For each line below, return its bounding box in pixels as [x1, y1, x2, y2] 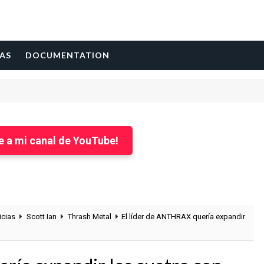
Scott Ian [27, 212, 57, 221]
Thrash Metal [68, 212, 111, 221]
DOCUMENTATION [25, 50, 110, 60]
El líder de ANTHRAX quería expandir [121, 212, 245, 221]
